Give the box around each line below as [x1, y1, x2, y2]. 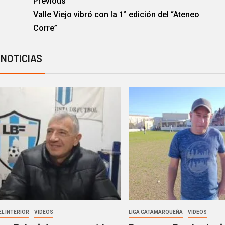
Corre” [33, 23, 57, 33]
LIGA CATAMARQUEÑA [129, 209, 183, 215]
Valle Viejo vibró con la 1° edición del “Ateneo [33, 10, 199, 20]
